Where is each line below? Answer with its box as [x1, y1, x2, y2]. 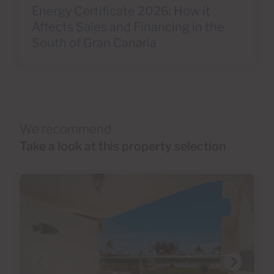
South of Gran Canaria [32, 35, 157, 50]
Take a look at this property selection [20, 138, 226, 154]
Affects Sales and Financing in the [32, 19, 224, 34]
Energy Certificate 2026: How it [32, 3, 210, 18]
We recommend [20, 121, 111, 136]
